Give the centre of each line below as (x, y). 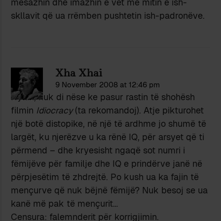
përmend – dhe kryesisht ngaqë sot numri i (98, 150)
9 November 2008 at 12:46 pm (108, 85)
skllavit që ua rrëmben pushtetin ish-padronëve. (108, 16)
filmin (24, 110)
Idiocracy (55, 110)
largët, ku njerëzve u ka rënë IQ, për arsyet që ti (108, 137)
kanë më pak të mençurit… (65, 204)
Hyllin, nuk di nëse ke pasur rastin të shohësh (103, 97)
